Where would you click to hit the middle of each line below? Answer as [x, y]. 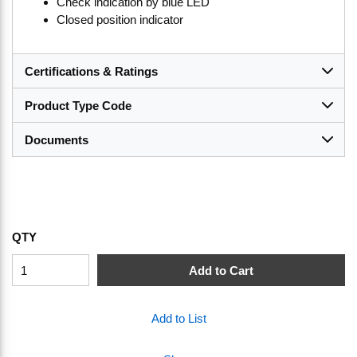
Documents [57, 139]
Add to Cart [221, 270]
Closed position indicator [120, 20]
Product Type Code [78, 105]
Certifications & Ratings [91, 71]
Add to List [178, 318]
